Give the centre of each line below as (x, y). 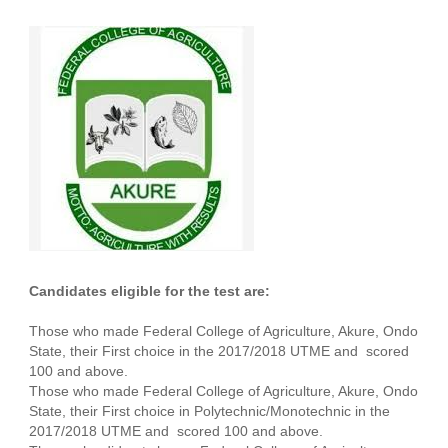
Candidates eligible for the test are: (149, 290)
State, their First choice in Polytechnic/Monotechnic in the (209, 410)
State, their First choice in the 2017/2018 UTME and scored (218, 350)
